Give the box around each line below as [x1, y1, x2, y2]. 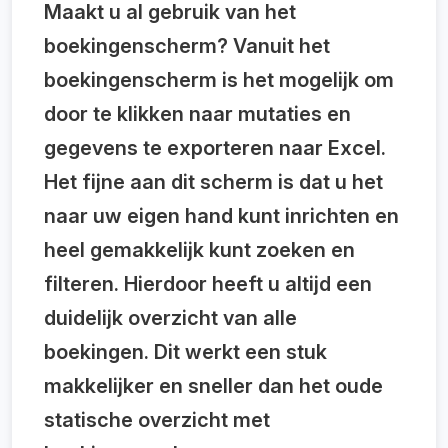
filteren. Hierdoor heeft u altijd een [44, 272, 372, 296]
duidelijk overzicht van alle [44, 306, 297, 330]
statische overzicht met [44, 408, 270, 432]
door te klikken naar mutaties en [44, 102, 351, 126]
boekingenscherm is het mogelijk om [44, 68, 394, 92]
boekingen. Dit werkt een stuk [44, 340, 327, 364]
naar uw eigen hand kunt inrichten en [44, 204, 399, 228]
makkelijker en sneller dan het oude [44, 374, 383, 398]
